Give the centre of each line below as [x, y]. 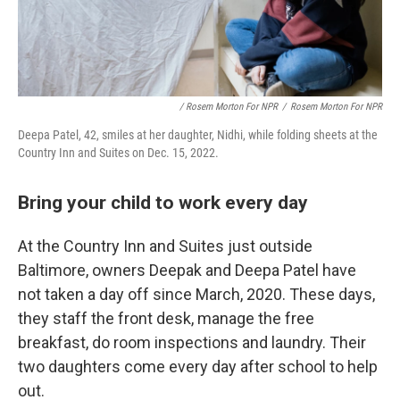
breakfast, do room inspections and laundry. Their [192, 342]
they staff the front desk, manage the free [166, 318]
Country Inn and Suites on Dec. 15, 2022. [118, 153]
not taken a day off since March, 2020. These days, [196, 294]
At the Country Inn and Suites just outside [165, 246]
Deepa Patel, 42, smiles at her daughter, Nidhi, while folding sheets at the [198, 135]
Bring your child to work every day [163, 202]
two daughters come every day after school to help [198, 367]
